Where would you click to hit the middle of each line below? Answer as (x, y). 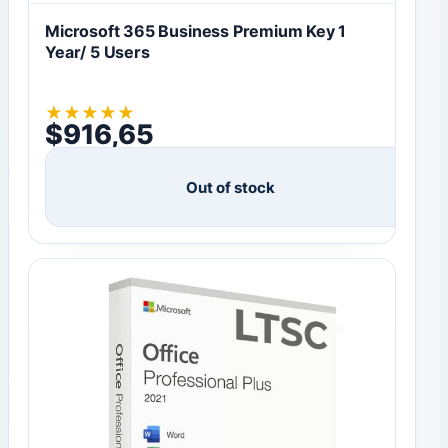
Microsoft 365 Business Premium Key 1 (196, 31)
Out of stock (231, 187)
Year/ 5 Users (97, 52)
